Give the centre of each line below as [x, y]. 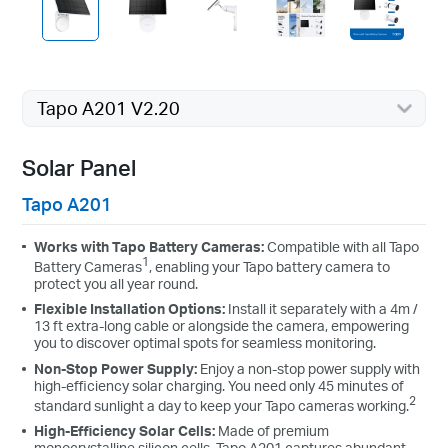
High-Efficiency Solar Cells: [125, 431]
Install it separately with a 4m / [323, 309]
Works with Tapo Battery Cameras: [151, 246]
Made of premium [272, 431]
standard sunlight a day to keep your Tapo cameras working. [222, 405]
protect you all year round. [116, 283]
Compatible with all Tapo [343, 246]
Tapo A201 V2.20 [108, 107]
